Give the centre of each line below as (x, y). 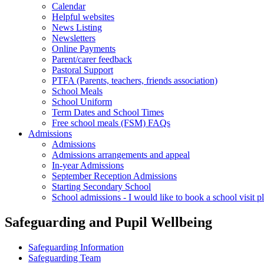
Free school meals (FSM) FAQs (111, 123)
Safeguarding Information (76, 247)
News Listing (77, 27)
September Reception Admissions (114, 176)
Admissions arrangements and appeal (121, 154)
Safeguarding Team (65, 258)
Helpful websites (83, 16)
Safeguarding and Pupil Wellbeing (108, 222)
